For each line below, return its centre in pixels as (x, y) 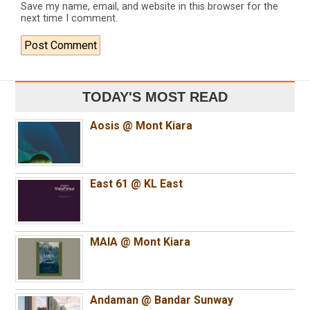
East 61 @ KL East (137, 184)
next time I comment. (69, 19)
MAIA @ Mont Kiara (140, 242)
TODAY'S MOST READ (155, 97)
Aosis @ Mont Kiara (142, 126)
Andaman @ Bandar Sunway (162, 300)
